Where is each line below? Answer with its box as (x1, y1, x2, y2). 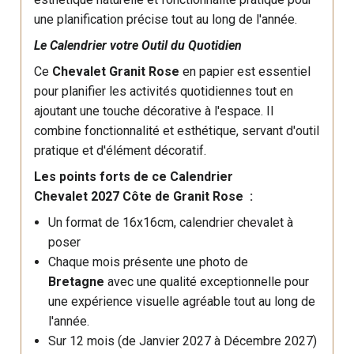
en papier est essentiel (179, 64, 311, 79)
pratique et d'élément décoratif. (34, 143, 207, 158)
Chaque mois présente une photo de (47, 254, 248, 269)
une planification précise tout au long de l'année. (34, 12, 298, 27)
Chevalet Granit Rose (52, 64, 180, 79)
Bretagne (47, 274, 107, 289)
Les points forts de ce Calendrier (34, 169, 234, 184)
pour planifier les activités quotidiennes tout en (34, 84, 294, 99)
